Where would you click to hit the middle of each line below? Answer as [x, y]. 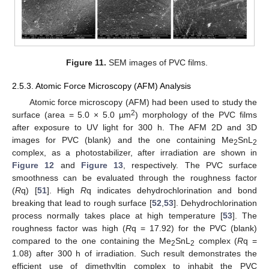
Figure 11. [86, 63]
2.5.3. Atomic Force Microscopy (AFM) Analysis [101, 86]
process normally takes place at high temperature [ [117, 215]
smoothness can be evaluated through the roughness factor [134, 177]
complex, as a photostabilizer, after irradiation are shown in [134, 152]
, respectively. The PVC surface [190, 165]
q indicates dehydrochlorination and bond [172, 190]
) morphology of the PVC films [196, 114]
